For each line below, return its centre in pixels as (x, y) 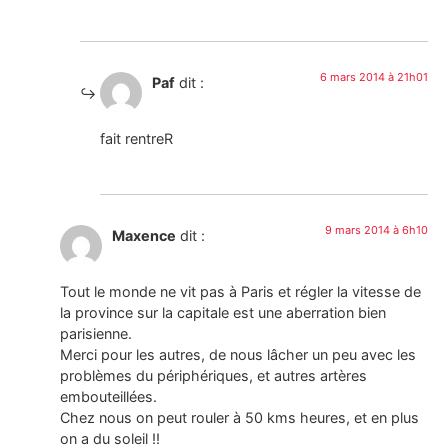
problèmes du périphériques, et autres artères (213, 376)
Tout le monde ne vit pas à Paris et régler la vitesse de (240, 292)
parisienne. (96, 334)
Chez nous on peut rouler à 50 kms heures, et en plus (239, 418)
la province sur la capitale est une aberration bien (223, 313)
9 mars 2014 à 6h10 (376, 229)
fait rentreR (136, 139)
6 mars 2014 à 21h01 (374, 77)
